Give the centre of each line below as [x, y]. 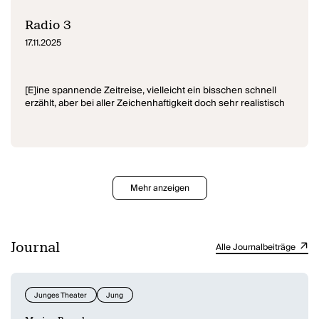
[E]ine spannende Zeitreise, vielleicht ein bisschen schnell [151, 91]
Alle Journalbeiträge [256, 247]
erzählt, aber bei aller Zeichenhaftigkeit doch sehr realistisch [155, 104]
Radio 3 [48, 26]
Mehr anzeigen [159, 189]
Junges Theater [61, 296]
